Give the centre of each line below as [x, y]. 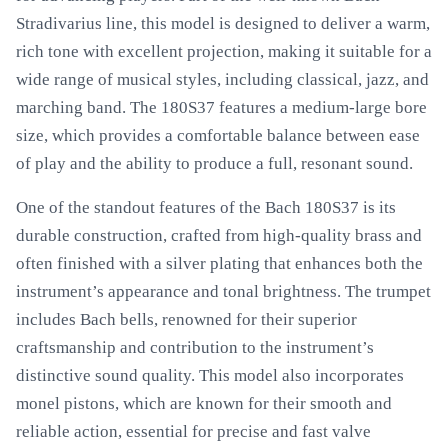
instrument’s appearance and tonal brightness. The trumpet [223, 291]
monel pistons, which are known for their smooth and [204, 403]
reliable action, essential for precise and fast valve [193, 431]
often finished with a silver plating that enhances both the [219, 263]
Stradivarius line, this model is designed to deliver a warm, [223, 23]
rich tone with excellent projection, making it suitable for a [224, 51]
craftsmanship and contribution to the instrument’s [195, 347]
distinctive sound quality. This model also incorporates [210, 375]
